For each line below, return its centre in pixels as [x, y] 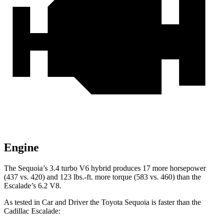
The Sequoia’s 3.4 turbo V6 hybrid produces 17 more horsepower [105, 168]
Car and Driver [65, 202]
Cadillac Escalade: [32, 211]
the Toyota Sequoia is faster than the [145, 202]
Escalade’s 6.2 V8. [33, 186]
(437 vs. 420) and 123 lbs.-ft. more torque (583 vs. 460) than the [102, 177]
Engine [21, 148]
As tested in [23, 202]
